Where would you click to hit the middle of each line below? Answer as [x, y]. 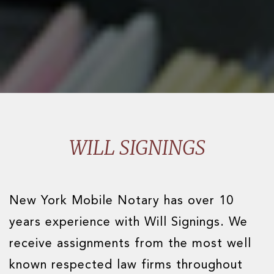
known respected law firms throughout [126, 265]
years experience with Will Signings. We [128, 223]
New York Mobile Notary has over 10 [121, 201]
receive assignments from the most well [130, 244]
